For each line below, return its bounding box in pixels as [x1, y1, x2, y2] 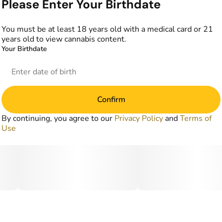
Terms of [180, 112, 212, 124]
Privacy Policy [114, 112, 163, 124]
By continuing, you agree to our [1, 112, 114, 124]
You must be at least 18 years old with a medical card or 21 [1, 23, 213, 35]
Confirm [97, 94, 125, 105]
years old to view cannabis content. [1, 33, 126, 45]
